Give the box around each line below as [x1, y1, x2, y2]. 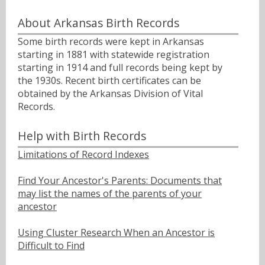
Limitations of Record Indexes [18, 148, 149, 161]
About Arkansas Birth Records [18, 14, 179, 31]
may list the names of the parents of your [18, 187, 202, 201]
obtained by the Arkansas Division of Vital [18, 86, 203, 100]
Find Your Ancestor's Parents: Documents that [18, 174, 222, 188]
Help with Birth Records [18, 128, 146, 144]
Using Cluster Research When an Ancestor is [18, 226, 215, 240]
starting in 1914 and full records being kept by [18, 60, 222, 74]
